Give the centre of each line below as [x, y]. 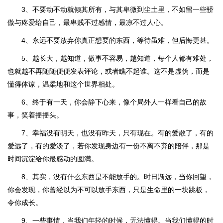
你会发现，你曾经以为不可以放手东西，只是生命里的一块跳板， [109, 190]
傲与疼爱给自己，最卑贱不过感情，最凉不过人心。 [88, 22]
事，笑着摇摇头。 [35, 115]
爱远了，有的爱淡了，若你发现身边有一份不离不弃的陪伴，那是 [109, 146]
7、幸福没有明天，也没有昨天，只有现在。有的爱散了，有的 [117, 133]
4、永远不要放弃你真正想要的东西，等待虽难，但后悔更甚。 [117, 40]
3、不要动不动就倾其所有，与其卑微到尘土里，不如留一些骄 [117, 9]
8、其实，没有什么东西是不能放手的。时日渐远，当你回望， [117, 177]
